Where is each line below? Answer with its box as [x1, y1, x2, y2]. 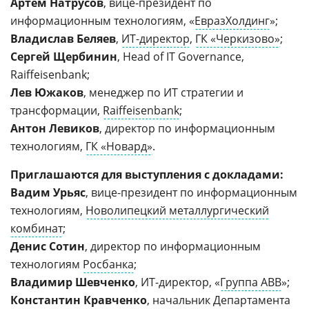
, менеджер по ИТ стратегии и [83, 85, 243, 100]
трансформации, [10, 103, 103, 118]
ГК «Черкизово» [195, 31, 280, 46]
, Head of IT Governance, [117, 49, 244, 64]
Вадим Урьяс [10, 185, 86, 200]
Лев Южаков [10, 85, 83, 100]
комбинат [10, 221, 63, 236]
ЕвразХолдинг [195, 13, 270, 28]
